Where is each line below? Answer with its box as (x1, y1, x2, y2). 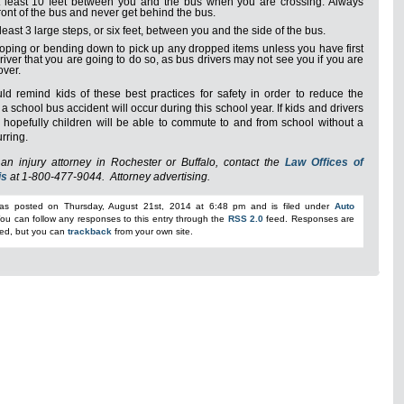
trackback (68, 226, 112, 236)
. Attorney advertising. (102, 170, 210, 183)
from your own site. (112, 226, 193, 236)
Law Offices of (285, 156, 364, 169)
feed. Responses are (263, 214, 355, 224)
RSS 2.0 (227, 214, 264, 224)
